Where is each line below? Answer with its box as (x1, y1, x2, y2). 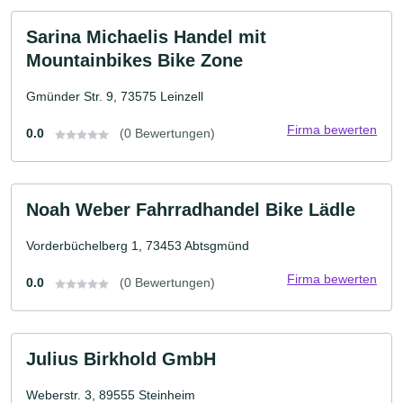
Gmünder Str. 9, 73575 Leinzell (26, 89, 203, 103)
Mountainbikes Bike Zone (26, 50, 243, 70)
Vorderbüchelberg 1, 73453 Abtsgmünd (26, 238, 249, 253)
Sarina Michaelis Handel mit (26, 27, 266, 47)
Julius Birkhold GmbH (26, 349, 216, 369)
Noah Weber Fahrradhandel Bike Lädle (26, 200, 355, 219)
